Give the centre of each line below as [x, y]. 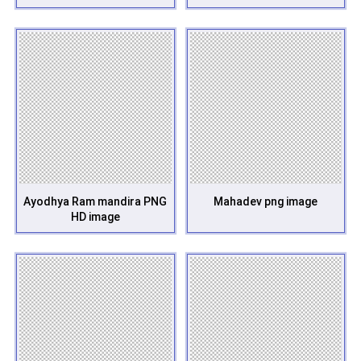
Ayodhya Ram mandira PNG [95, 201]
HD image [95, 217]
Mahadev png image [266, 201]
